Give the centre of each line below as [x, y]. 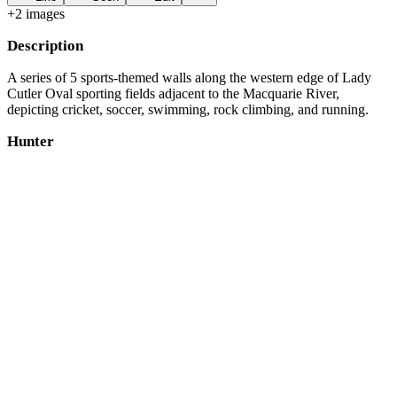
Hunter [31, 141]
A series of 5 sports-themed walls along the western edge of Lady [189, 78]
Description [45, 46]
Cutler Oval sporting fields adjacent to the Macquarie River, [173, 93]
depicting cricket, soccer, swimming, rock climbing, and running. [188, 109]
